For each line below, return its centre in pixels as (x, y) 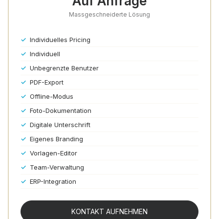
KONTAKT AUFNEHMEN (109, 211)
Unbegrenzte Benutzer (64, 68)
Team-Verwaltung (57, 167)
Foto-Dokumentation (61, 110)
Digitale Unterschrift (60, 125)
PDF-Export (47, 82)
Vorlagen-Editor (54, 153)
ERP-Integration (53, 181)
